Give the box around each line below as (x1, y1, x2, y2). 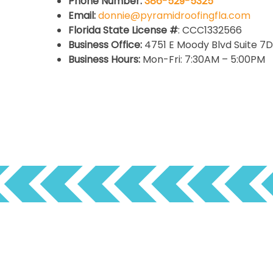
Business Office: (68, 37, 144, 52)
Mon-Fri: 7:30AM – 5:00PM (140, 52, 265, 66)
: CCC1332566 (178, 23, 242, 37)
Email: (68, 8, 98, 23)
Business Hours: (68, 52, 140, 66)
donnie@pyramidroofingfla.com (98, 8, 250, 23)
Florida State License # (68, 23, 178, 37)
